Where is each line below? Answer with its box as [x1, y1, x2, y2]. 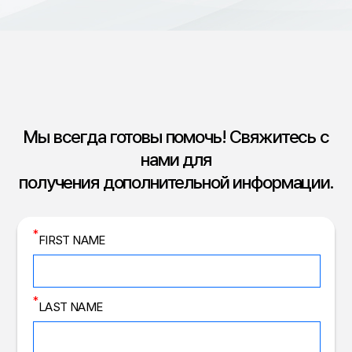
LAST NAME [38, 299, 103, 315]
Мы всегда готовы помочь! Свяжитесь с [23, 126, 329, 148]
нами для [141, 148, 211, 170]
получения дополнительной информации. [19, 171, 333, 193]
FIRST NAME [38, 233, 105, 248]
